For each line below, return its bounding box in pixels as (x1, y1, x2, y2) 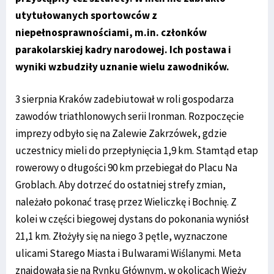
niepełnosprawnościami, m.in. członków (15, 25, 207, 39)
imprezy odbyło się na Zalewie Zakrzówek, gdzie (15, 126, 227, 140)
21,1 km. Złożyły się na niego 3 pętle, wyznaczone (15, 229, 228, 243)
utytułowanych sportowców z (15, 8, 157, 22)
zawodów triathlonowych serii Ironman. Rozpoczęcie (15, 109, 244, 123)
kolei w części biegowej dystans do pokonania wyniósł (15, 212, 249, 226)
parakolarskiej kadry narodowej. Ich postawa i (15, 42, 231, 56)
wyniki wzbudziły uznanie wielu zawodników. (15, 59, 229, 73)
